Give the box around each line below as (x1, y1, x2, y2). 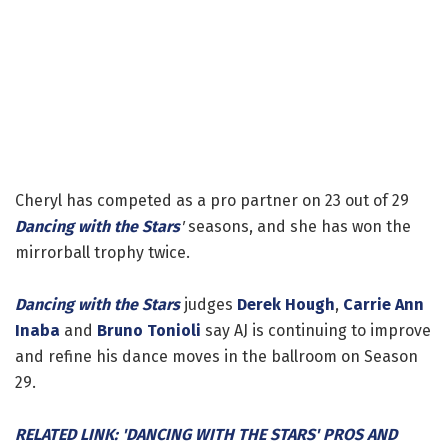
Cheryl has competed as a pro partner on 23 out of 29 (15, 190, 409, 210)
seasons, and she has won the (184, 216, 411, 236)
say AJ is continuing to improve (201, 320, 431, 340)
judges (180, 294, 237, 314)
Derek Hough (237, 294, 335, 314)
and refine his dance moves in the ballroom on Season (15, 346, 418, 366)
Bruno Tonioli (97, 320, 201, 340)
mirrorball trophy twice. (15, 242, 190, 262)
